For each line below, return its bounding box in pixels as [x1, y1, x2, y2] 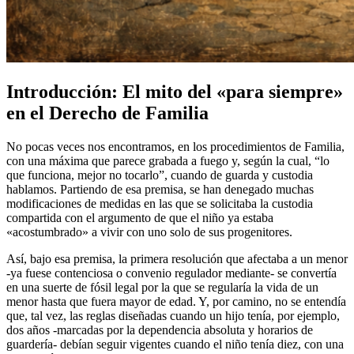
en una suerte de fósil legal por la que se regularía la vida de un [6, 280, 318, 294]
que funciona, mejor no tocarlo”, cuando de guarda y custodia [6, 168, 313, 182]
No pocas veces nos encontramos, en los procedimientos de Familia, [6, 139, 345, 153]
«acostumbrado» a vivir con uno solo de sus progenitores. [6, 224, 292, 239]
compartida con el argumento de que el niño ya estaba [6, 210, 273, 224]
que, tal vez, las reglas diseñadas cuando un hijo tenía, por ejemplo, [6, 308, 340, 322]
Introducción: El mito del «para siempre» [6, 81, 343, 102]
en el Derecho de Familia [6, 102, 209, 123]
